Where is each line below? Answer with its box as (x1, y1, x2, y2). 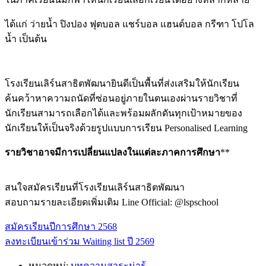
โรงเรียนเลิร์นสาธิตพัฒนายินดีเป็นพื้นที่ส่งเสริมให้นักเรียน (5, 78, 239, 89)
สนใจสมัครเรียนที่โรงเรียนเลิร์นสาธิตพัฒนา (5, 182, 185, 193)
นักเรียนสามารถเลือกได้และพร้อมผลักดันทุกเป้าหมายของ (5, 108, 242, 119)
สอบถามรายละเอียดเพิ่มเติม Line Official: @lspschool (5, 197, 218, 208)
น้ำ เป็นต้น (5, 34, 47, 45)
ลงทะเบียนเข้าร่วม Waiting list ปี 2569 (5, 236, 154, 247)
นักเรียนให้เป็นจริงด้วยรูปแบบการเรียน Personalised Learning (5, 123, 248, 134)
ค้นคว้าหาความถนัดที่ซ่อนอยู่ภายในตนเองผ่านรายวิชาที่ (5, 93, 237, 104)
